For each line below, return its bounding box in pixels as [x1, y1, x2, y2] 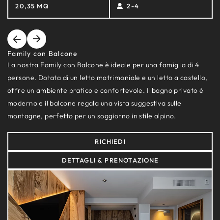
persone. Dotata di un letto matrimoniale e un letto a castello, [7, 73, 208, 82]
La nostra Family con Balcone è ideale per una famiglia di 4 [7, 60, 199, 70]
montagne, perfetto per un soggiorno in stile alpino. [7, 111, 176, 121]
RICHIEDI [95, 137, 126, 145]
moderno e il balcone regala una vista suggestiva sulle [7, 99, 182, 108]
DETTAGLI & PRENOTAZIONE [61, 156, 159, 164]
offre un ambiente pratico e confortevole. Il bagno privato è [7, 86, 204, 95]
